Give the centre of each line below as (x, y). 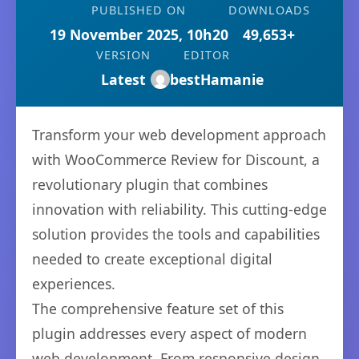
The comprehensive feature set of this (158, 309)
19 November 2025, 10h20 (139, 34)
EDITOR (207, 55)
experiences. (74, 284)
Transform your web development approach (179, 135)
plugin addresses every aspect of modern (169, 333)
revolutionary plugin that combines (150, 184)
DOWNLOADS (269, 10)
